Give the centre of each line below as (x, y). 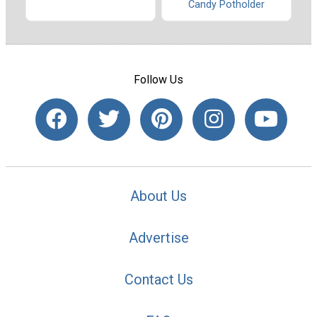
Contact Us (158, 280)
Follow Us (158, 79)
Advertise (158, 238)
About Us (158, 196)
